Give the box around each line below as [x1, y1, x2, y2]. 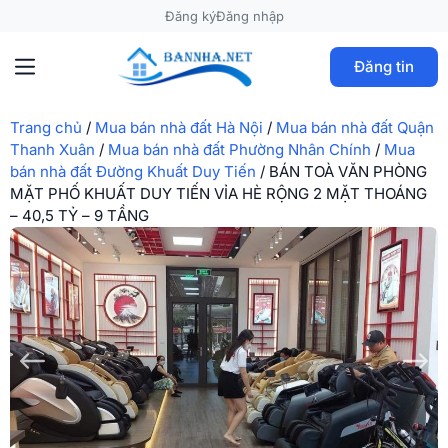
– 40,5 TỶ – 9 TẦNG [10, 206, 149, 225]
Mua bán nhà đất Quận [276, 118, 434, 137]
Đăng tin [354, 57, 414, 76]
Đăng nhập [215, 8, 284, 24]
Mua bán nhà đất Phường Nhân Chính [108, 140, 371, 159]
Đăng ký [164, 8, 216, 24]
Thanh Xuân [10, 140, 95, 159]
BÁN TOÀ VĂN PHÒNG [269, 162, 427, 181]
